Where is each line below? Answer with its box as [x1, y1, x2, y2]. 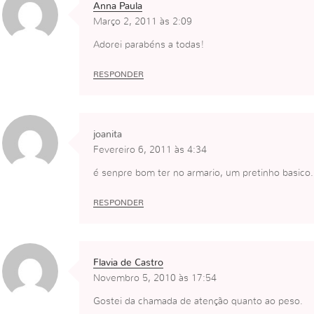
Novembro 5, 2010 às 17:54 [93, 273, 217, 283]
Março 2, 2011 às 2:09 [93, 16, 192, 27]
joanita [93, 129, 122, 139]
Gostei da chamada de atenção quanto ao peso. [93, 296, 303, 306]
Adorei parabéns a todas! [93, 39, 204, 50]
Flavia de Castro [93, 257, 163, 268]
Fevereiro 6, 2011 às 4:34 [93, 144, 207, 155]
